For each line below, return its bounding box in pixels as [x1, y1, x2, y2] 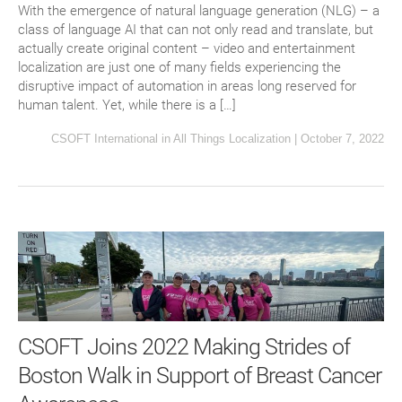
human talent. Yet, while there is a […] [18, 97, 236, 114]
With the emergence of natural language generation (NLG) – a [18, 3, 380, 20]
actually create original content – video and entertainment [18, 40, 355, 57]
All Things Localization [173, 132, 291, 146]
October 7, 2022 [301, 132, 384, 146]
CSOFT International [51, 132, 158, 146]
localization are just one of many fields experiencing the [18, 59, 341, 76]
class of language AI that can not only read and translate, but [18, 22, 373, 39]
